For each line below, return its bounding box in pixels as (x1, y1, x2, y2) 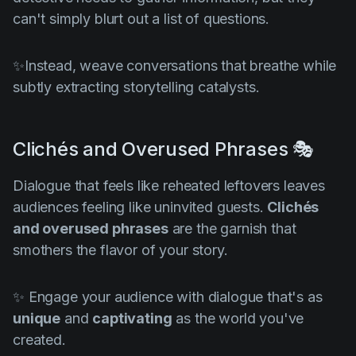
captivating (92, 310, 172, 327)
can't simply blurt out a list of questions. (13, 10, 270, 28)
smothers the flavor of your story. (13, 242, 228, 259)
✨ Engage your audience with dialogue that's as (13, 288, 323, 306)
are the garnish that (168, 220, 296, 238)
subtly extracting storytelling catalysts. (13, 79, 260, 96)
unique (13, 310, 61, 327)
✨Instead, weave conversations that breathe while (13, 57, 337, 75)
